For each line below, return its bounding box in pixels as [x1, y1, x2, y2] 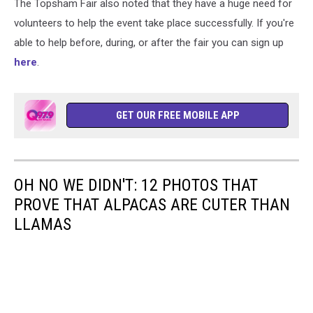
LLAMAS [14, 214, 71, 234]
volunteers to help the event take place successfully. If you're [14, 17, 294, 29]
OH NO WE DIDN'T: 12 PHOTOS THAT [14, 175, 258, 195]
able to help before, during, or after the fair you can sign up [14, 36, 284, 49]
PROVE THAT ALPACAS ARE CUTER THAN [14, 195, 290, 214]
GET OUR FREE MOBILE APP [115, 109, 240, 122]
